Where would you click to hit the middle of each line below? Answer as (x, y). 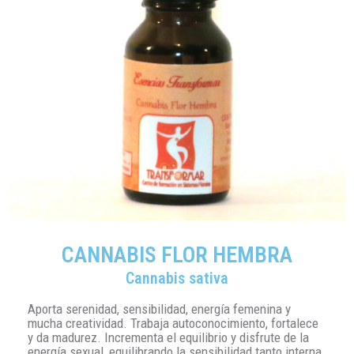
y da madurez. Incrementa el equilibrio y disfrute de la (168, 337)
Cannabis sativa (177, 278)
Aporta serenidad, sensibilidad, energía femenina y (159, 309)
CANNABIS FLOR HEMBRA (177, 254)
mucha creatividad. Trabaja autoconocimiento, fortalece (173, 323)
